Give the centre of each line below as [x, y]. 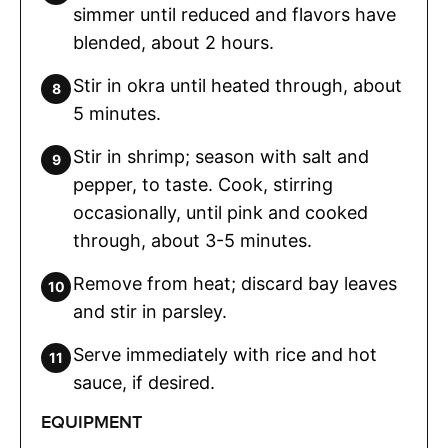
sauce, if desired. [144, 383]
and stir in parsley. [150, 312]
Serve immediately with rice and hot [225, 355]
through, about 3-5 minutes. [192, 241]
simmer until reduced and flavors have [234, 15]
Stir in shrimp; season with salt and [221, 157]
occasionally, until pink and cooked [220, 213]
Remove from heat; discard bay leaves [235, 284]
